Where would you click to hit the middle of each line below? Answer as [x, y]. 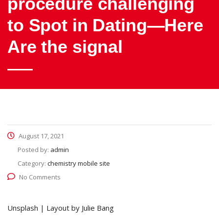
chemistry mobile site [79, 163]
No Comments [40, 177]
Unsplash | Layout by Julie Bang [61, 208]
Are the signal [65, 47]
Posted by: [34, 150]
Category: [33, 163]
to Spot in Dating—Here [105, 25]
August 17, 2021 [41, 136]
